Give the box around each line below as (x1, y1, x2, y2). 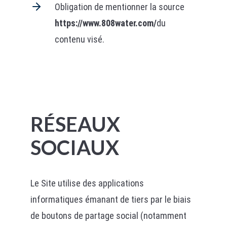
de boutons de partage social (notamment (30, 210, 186, 221)
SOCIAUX (30, 135, 119, 160)
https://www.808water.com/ (54, 18, 157, 28)
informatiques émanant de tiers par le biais (30, 194, 191, 205)
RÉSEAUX (30, 112, 120, 136)
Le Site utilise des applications (30, 178, 144, 188)
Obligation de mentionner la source (54, 2, 184, 12)
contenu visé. (54, 34, 104, 45)
